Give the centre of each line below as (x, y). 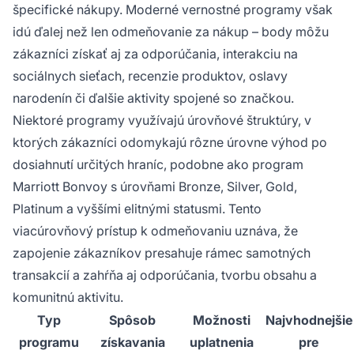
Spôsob (132, 320)
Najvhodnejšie (309, 320)
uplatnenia (222, 342)
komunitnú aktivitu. (68, 297)
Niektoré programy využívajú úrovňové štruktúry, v (162, 120)
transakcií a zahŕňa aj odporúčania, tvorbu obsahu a (165, 275)
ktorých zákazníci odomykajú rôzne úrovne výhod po (170, 142)
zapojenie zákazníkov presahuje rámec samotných (162, 252)
